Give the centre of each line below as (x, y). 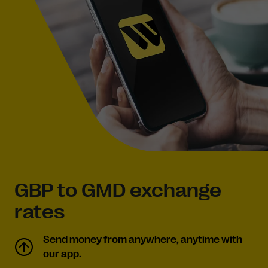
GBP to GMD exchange (118, 191)
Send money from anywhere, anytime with (143, 240)
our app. (62, 254)
